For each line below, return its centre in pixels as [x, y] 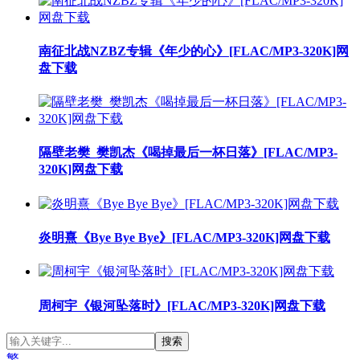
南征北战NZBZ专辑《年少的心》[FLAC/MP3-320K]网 [194, 51]
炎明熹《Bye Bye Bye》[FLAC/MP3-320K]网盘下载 [184, 238]
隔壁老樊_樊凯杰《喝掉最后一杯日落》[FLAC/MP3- [188, 153]
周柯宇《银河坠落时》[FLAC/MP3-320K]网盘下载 [182, 305]
